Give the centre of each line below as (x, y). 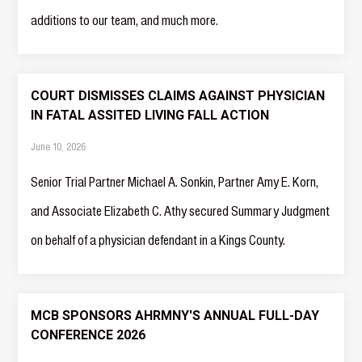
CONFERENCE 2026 (88, 335)
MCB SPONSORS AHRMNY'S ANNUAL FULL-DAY (175, 316)
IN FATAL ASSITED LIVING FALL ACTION (150, 115)
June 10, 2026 (59, 146)
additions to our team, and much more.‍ (125, 20)
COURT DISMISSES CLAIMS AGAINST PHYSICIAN (178, 96)
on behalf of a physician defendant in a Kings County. (158, 240)
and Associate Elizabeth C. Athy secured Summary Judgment (181, 211)
